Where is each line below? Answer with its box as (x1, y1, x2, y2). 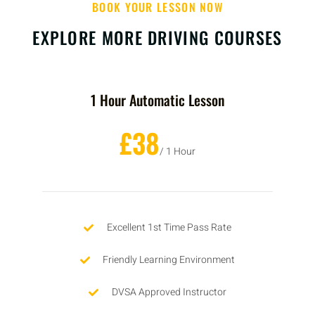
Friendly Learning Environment (103, 252, 236, 268)
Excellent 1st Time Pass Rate (106, 220, 231, 236)
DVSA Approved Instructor (111, 285, 226, 300)
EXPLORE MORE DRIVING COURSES (32, 25, 283, 51)
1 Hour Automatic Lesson (91, 89, 224, 111)
